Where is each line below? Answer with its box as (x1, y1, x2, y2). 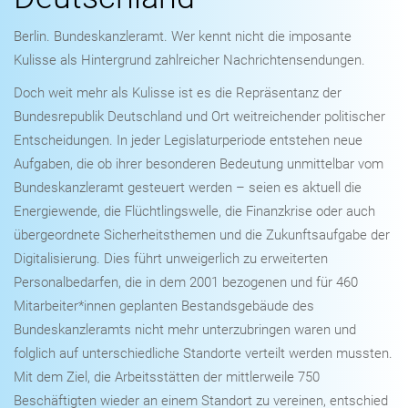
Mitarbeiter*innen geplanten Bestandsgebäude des (14, 298, 314, 315)
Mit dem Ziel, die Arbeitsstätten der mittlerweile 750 (14, 369, 320, 386)
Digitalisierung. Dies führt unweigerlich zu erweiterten (14, 250, 328, 268)
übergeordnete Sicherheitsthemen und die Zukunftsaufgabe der (14, 227, 390, 244)
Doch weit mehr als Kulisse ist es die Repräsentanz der (14, 85, 342, 102)
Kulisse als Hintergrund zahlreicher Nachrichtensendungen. (14, 52, 365, 69)
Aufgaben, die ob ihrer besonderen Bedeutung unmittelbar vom (14, 156, 383, 173)
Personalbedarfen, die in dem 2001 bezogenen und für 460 (14, 274, 358, 291)
